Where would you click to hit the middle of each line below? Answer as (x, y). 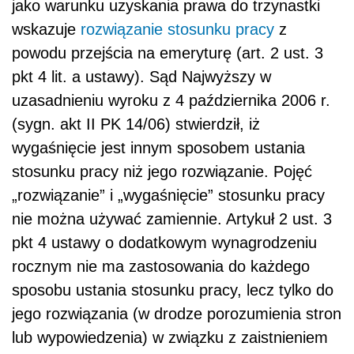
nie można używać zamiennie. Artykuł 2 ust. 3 (172, 219)
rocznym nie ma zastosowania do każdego (161, 267)
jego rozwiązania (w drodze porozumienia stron (177, 314)
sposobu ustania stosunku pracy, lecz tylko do (173, 290)
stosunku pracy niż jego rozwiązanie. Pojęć (162, 172)
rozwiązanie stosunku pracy (177, 30)
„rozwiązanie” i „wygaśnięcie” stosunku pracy (168, 196)
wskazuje (46, 30)
